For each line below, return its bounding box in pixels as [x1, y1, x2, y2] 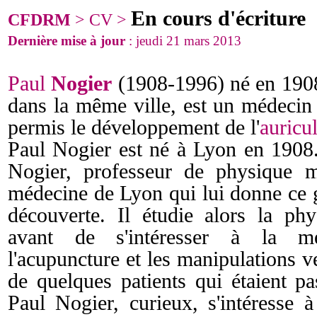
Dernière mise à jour [8, 33, 125, 48]
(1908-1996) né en [112, 72, 276, 95]
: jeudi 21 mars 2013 [125, 33, 241, 48]
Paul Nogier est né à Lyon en [8, 138, 264, 161]
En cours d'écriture [131, 7, 306, 30]
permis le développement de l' [8, 116, 260, 139]
